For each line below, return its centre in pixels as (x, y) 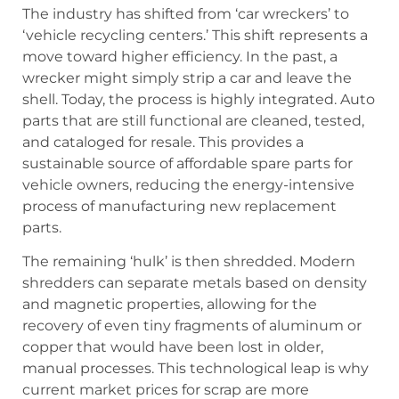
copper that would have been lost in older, (173, 347)
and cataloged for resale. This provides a (163, 142)
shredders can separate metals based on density (195, 283)
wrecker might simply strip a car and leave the (187, 77)
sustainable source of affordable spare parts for (187, 163)
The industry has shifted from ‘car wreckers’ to (186, 13)
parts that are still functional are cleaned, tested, (193, 120)
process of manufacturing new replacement (179, 206)
